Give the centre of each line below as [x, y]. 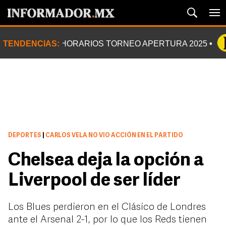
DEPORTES [25, 136]
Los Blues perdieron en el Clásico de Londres [107, 207]
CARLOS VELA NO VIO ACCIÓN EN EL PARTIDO [114, 136]
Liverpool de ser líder [94, 181]
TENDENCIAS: [31, 44]
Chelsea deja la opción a [106, 161]
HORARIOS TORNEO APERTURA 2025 [134, 44]
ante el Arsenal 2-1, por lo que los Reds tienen [107, 220]
